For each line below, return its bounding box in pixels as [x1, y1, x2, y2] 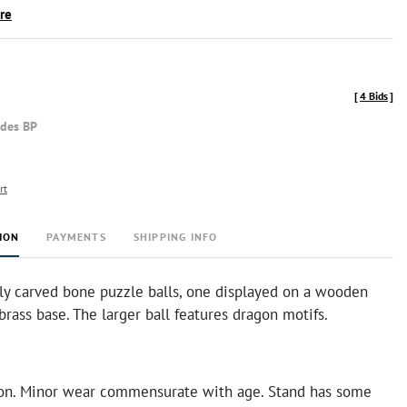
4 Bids [360, 89, 388, 103]
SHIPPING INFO [133, 230, 218, 243]
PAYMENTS [46, 230, 106, 243]
